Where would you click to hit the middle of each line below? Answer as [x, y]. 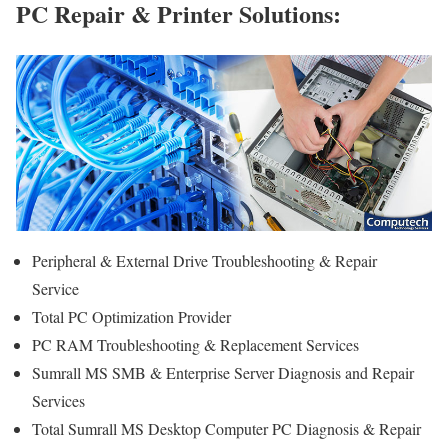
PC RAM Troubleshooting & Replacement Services [195, 345]
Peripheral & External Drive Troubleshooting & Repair [204, 261]
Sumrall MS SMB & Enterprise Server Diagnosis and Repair [223, 373]
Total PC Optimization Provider [131, 317]
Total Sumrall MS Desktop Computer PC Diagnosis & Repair [226, 429]
